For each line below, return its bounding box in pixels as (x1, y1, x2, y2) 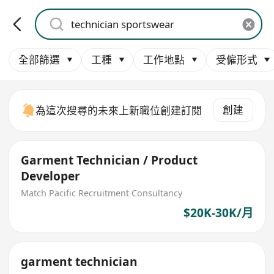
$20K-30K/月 (183, 205, 253, 221)
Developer (21, 168, 81, 185)
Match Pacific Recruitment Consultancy (21, 187, 183, 199)
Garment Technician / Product (21, 152, 198, 169)
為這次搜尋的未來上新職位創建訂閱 (35, 103, 202, 117)
